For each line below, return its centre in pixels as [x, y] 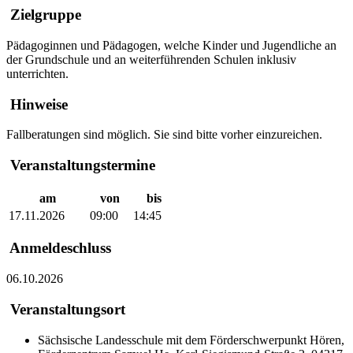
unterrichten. [37, 73]
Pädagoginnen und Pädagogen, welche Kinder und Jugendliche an [171, 45]
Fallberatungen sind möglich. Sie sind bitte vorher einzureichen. [164, 135]
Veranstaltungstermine [81, 165]
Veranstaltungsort [66, 309]
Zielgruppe [44, 15]
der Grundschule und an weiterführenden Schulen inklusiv [151, 59]
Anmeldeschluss [59, 248]
